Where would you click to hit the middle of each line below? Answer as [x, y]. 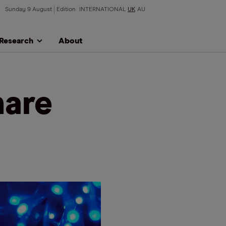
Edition [67, 10]
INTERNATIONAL [102, 10]
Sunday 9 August [29, 10]
